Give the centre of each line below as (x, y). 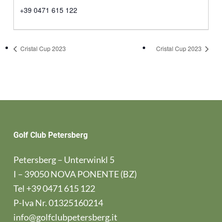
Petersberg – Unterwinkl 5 (64, 160)
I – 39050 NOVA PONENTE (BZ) (75, 174)
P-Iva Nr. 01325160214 (58, 203)
